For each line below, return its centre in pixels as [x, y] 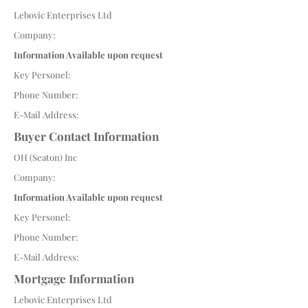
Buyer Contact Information [86, 136]
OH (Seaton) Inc [45, 157]
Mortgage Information [74, 278]
